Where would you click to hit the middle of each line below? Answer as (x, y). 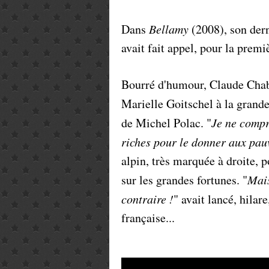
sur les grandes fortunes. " (184, 180)
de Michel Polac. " (166, 123)
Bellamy (169, 29)
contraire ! (147, 199)
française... (148, 218)
